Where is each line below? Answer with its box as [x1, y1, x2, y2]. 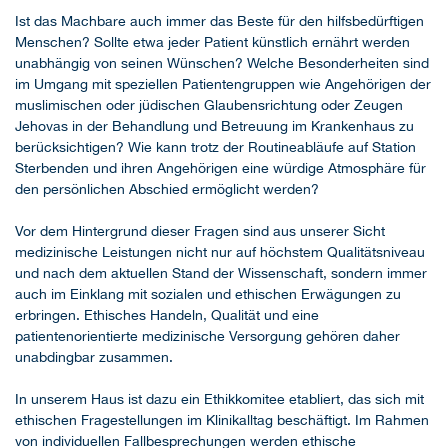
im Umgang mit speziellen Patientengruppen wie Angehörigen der [15, 76, 431, 93]
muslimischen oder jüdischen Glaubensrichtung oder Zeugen [15, 97, 403, 114]
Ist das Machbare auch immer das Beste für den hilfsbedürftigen [15, 13, 424, 30]
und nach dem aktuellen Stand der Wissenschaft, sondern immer [15, 265, 427, 282]
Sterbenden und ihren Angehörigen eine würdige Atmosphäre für [15, 160, 426, 177]
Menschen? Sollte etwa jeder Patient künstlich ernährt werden [15, 34, 410, 51]
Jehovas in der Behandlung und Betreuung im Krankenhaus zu [15, 118, 414, 135]
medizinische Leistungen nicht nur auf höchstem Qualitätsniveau [15, 244, 425, 261]
